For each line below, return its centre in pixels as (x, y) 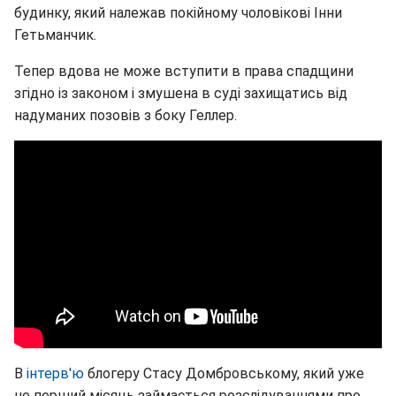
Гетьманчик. (55, 34)
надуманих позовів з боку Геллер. (126, 115)
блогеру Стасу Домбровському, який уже (224, 373)
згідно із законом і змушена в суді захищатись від (181, 93)
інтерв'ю (55, 373)
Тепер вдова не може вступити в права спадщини (184, 71)
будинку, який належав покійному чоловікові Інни (178, 12)
